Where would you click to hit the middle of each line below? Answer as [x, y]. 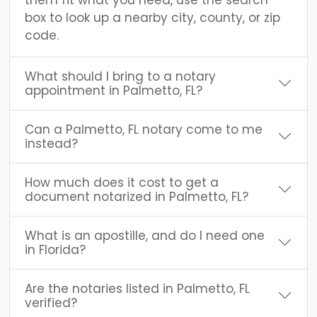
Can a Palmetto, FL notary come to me [144, 129]
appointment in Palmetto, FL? [114, 90]
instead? [51, 143]
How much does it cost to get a [122, 182]
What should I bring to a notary [120, 76]
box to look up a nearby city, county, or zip [152, 17]
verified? [51, 302]
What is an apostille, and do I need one [145, 235]
